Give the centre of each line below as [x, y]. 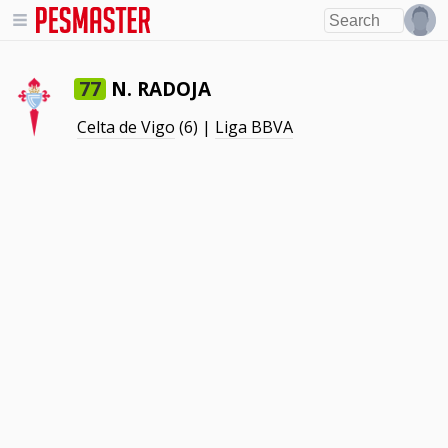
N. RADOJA [161, 88]
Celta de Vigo [126, 127]
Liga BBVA [254, 127]
